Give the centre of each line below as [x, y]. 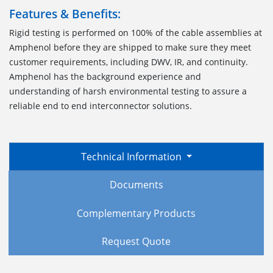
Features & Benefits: [65, 13]
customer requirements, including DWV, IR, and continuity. [129, 62]
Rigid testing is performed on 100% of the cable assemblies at [136, 32]
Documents [136, 185]
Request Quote [136, 241]
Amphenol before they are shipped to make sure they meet [130, 47]
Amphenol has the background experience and [105, 76]
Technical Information [132, 156]
